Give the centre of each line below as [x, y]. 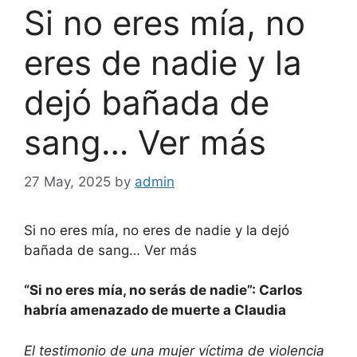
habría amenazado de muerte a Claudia [155, 310]
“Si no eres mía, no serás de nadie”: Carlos [163, 290]
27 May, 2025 [67, 181]
